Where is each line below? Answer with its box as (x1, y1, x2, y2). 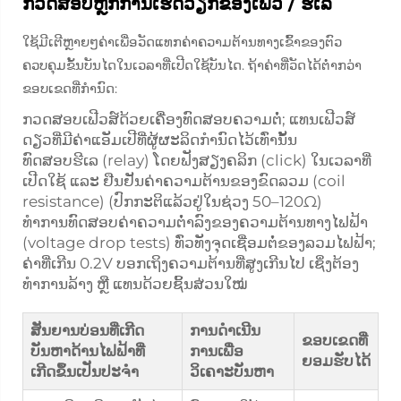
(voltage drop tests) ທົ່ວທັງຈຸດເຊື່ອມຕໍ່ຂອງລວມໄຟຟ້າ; (22, 234, 376, 252)
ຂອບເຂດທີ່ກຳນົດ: (22, 80, 117, 97)
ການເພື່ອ (190, 342, 243, 360)
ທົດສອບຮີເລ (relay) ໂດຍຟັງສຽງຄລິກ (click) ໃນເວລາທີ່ (22, 151, 371, 169)
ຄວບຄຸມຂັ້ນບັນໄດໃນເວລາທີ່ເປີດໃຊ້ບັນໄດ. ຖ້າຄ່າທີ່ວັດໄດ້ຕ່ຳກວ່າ (22, 56, 362, 73)
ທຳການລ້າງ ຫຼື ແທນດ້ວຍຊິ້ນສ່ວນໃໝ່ (22, 275, 247, 293)
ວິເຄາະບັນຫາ (190, 363, 274, 380)
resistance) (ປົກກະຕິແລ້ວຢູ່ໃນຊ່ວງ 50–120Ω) (22, 192, 322, 210)
